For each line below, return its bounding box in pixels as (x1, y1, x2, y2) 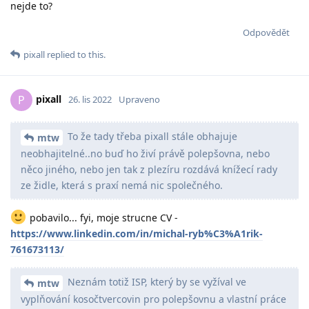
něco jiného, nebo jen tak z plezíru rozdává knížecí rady (21, 162, 277, 176)
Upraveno (119, 92, 160, 106)
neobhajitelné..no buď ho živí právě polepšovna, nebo (21, 146, 270, 160)
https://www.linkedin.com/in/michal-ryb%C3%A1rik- (10, 226, 263, 240)
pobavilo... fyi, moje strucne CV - (26, 210, 178, 224)
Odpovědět (243, 26, 290, 39)
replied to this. (45, 48, 106, 61)
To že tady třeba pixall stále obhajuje (65, 130, 237, 143)
